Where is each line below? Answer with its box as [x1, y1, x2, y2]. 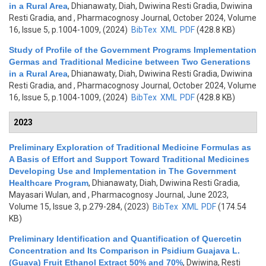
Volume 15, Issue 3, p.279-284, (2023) [9, 202, 151, 211]
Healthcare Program [9, 178, 88, 188]
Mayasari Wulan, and [9, 190, 86, 199]
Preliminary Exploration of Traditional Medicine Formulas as [9, 142, 251, 152]
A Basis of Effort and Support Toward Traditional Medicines [9, 154, 249, 164]
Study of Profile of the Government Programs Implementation [9, 45, 256, 55]
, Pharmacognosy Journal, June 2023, [86, 190, 229, 199]
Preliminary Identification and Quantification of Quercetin [9, 234, 242, 243]
